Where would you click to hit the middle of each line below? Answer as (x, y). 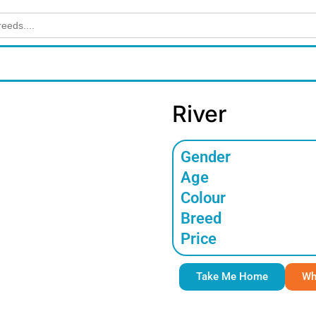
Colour (203, 198)
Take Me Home (232, 276)
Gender (206, 157)
